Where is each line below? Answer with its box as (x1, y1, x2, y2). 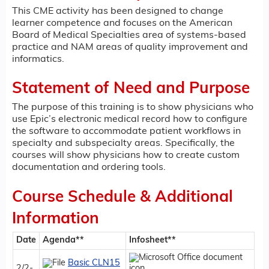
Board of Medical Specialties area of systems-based (12, 30, 246, 40)
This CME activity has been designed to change (12, 6, 223, 16)
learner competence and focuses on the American (12, 18, 232, 28)
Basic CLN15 (68, 258, 120, 268)
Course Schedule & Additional (12, 189, 233, 206)
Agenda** (43, 235, 84, 245)
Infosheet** (129, 235, 176, 245)
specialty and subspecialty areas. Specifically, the (12, 139, 235, 149)
